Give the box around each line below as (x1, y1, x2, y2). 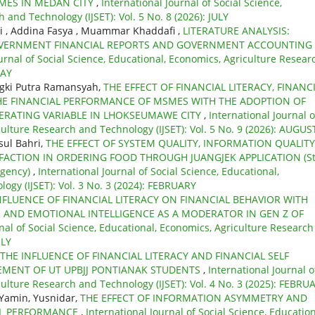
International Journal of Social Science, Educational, (38, 164, 279, 178)
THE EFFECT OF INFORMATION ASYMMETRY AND (80, 290, 307, 304)
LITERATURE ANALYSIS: (183, 23, 290, 37)
